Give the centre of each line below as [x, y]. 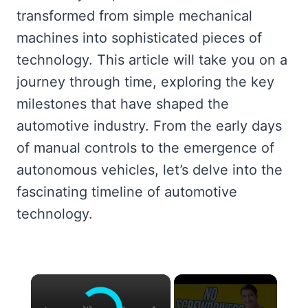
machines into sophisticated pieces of [139, 38]
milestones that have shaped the [123, 104]
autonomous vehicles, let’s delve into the [150, 170]
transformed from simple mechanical [134, 16]
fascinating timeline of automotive [127, 192]
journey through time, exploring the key [145, 82]
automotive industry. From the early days [149, 126]
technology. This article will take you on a [152, 60]
